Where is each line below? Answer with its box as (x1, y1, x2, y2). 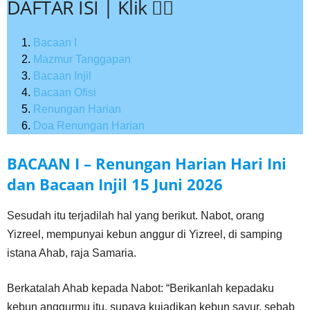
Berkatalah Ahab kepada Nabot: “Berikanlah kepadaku (7, 282, 274, 294)
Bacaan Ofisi (33, 86, 96, 98)
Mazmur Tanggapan (33, 53, 131, 65)
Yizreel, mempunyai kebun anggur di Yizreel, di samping (7, 228, 282, 240)
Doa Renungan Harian (33, 120, 145, 131)
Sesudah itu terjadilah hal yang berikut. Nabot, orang (7, 210, 264, 221)
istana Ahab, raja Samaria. (7, 247, 136, 259)
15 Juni (131, 174, 183, 194)
